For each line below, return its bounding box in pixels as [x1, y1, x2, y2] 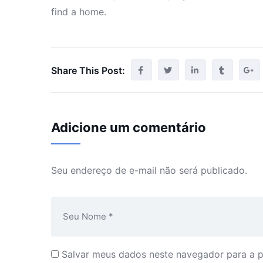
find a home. [51, 6, 106, 18]
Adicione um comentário [51, 120, 206, 135]
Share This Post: [51, 65, 125, 76]
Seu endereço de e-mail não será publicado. [51, 164, 247, 176]
